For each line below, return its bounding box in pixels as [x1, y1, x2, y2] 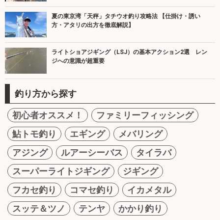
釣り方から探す [15, 88, 77, 99]
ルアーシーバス [61, 147, 123, 158]
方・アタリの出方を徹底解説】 [52, 21, 134, 28]
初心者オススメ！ [12, 110, 83, 120]
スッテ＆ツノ [12, 203, 65, 214]
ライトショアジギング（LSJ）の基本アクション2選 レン [52, 49, 207, 56]
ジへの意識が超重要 [52, 57, 105, 65]
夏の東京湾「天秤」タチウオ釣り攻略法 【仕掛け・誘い [52, 12, 200, 20]
